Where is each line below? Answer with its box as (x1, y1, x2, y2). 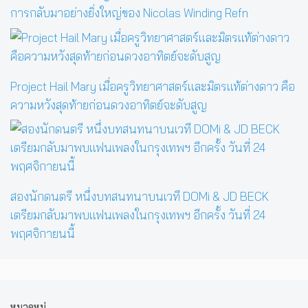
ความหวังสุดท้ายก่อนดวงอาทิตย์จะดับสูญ (10, 97, 207, 112)
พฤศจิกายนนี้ (10, 226, 75, 241)
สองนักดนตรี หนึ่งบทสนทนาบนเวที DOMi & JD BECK (10, 189, 269, 204)
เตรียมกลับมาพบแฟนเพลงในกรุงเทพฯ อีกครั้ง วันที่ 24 (10, 208, 265, 223)
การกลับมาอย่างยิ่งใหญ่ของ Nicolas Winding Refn (10, 5, 248, 21)
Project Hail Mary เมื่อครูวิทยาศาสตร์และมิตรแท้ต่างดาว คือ (10, 78, 295, 93)
